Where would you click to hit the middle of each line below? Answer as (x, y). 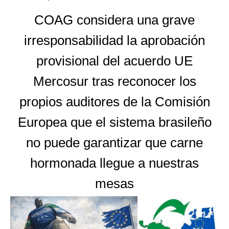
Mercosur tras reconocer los (114, 82)
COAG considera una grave (114, 20)
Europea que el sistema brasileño (114, 122)
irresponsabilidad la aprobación (114, 41)
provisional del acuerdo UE (114, 61)
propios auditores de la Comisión (114, 102)
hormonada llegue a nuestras (114, 163)
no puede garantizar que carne (114, 143)
